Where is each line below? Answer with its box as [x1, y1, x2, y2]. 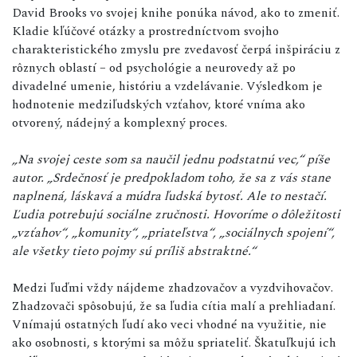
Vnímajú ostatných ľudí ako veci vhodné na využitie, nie [12, 315, 327, 335]
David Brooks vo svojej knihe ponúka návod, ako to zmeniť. [12, 3, 339, 23]
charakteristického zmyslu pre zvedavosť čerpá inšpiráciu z [12, 40, 340, 60]
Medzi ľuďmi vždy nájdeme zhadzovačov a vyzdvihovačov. [12, 278, 333, 298]
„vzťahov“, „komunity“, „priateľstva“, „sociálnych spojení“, [12, 223, 335, 243]
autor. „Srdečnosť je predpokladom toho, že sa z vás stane [12, 168, 331, 188]
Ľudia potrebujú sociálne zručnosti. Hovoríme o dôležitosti [12, 205, 340, 225]
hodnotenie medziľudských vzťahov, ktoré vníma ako [12, 95, 305, 115]
